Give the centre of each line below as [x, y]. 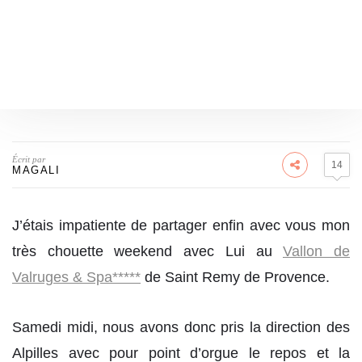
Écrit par [29, 159]
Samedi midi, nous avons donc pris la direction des [181, 327]
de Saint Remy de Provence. [235, 277]
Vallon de [317, 251]
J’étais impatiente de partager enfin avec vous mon [181, 225]
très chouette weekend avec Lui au [148, 251]
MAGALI [36, 170]
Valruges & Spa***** [76, 277]
